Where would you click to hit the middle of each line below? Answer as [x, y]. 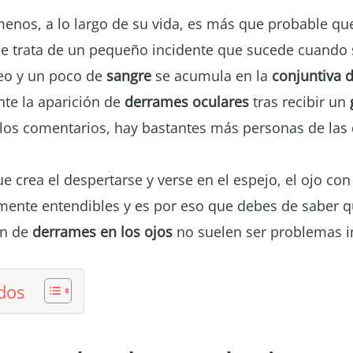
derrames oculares [187, 102]
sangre [129, 76]
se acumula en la [210, 76]
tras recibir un [299, 102]
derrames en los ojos [102, 232]
